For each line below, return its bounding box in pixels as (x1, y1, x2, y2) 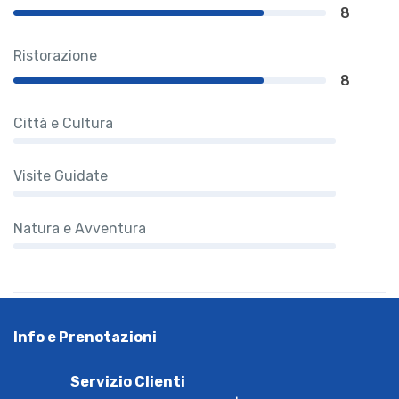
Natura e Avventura (13, 219, 146, 237)
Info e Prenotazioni (13, 328, 157, 346)
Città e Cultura (13, 114, 113, 132)
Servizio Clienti (70, 372, 185, 390)
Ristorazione (13, 46, 97, 64)
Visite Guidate (13, 167, 108, 184)
